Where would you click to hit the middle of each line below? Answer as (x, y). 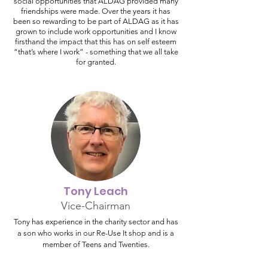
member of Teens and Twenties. (96, 244)
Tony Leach (96, 191)
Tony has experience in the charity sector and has (96, 222)
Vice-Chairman (96, 206)
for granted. (96, 62)
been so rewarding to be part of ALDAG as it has (96, 21)
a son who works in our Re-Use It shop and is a (96, 233)
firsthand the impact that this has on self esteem (96, 42)
